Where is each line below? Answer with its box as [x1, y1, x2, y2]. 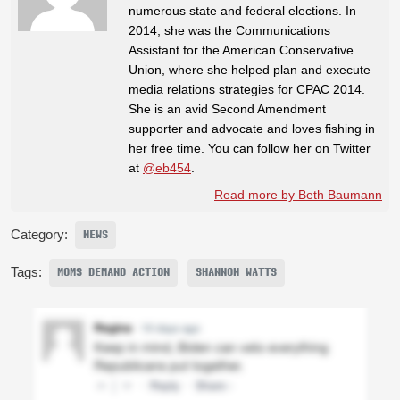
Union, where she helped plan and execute [129, 62, 371, 77]
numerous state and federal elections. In [129, 3, 356, 18]
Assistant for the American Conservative [129, 42, 354, 57]
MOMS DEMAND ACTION [57, 264, 170, 279]
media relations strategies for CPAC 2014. [129, 81, 365, 96]
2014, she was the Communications [129, 22, 330, 37]
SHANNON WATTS [196, 264, 277, 279]
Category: [11, 227, 68, 242]
